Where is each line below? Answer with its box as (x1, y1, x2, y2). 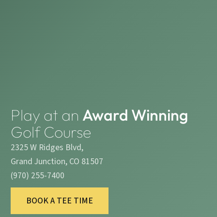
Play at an (11, 105, 83, 125)
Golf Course (11, 122, 92, 142)
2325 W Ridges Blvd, (11, 141, 84, 154)
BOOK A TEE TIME (26, 194, 93, 207)
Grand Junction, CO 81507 (11, 155, 104, 168)
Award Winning (82, 105, 188, 125)
